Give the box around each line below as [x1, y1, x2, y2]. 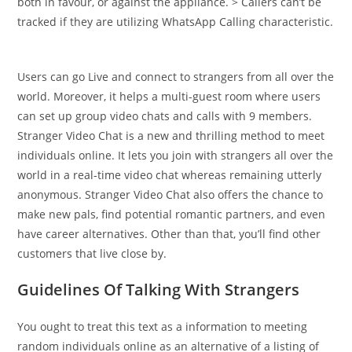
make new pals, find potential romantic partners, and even [17, 207, 326, 222]
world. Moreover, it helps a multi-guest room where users [17, 89, 321, 104]
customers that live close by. [17, 246, 167, 261]
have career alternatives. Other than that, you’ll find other [17, 226, 321, 241]
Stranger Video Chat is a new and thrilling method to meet [17, 128, 325, 143]
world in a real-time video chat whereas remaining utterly [17, 167, 322, 182]
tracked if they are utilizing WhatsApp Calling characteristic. [17, 14, 334, 29]
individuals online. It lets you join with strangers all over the [17, 148, 334, 163]
